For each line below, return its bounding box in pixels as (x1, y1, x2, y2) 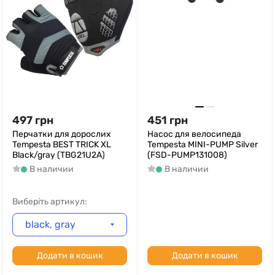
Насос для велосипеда (147, 129, 241, 139)
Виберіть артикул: (12, 196, 87, 207)
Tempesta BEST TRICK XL (12, 139, 111, 150)
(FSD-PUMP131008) (147, 150, 227, 160)
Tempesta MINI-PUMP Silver (147, 139, 258, 150)
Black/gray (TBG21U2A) (12, 150, 105, 160)
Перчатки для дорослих (12, 129, 111, 139)
